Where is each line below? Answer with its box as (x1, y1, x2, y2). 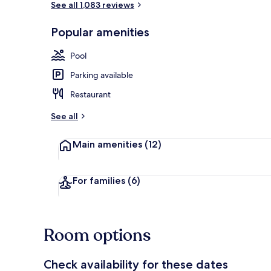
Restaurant (70, 88, 111, 100)
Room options (44, 223, 151, 247)
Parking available (70, 69, 133, 80)
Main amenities (73, 138, 145, 150)
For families (73, 174, 128, 186)
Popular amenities (51, 24, 149, 39)
